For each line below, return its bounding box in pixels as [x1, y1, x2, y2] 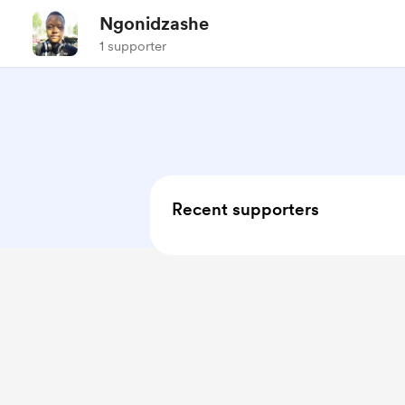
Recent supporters [172, 199, 319, 220]
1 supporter [99, 38, 166, 54]
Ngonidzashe [99, 13, 209, 34]
